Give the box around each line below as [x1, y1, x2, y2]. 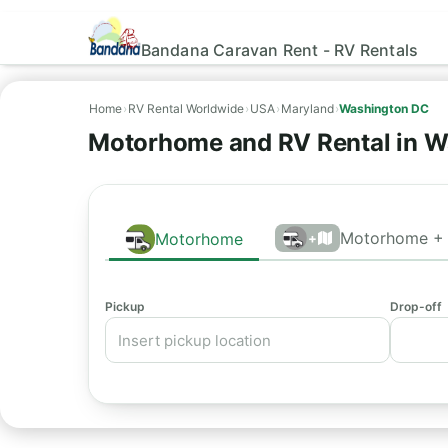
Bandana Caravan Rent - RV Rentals [140, 39, 419, 60]
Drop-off [389, 299, 442, 314]
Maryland [281, 101, 334, 116]
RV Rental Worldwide [128, 101, 244, 116]
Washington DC [339, 101, 429, 116]
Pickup [105, 299, 145, 314]
